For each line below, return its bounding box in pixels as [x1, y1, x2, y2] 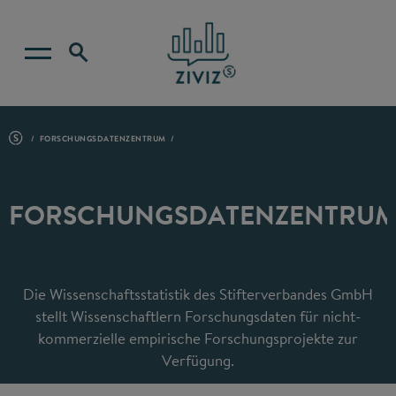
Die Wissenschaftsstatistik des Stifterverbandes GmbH [23, 283, 373, 304]
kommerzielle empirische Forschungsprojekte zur [38, 327, 358, 348]
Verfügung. [162, 349, 234, 370]
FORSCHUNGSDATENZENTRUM [39, 133, 166, 144]
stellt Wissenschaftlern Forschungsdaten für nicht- [34, 305, 362, 326]
